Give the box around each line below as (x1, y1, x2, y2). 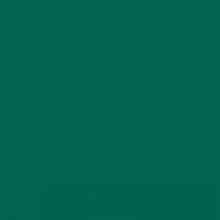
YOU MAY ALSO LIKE (15, 149, 79, 158)
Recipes (112, 35, 137, 43)
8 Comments (92, 97, 128, 103)
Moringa (73, 35, 100, 43)
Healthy (36, 35, 61, 43)
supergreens (149, 35, 190, 43)
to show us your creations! (65, 7, 155, 15)
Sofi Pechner (96, 76, 132, 82)
